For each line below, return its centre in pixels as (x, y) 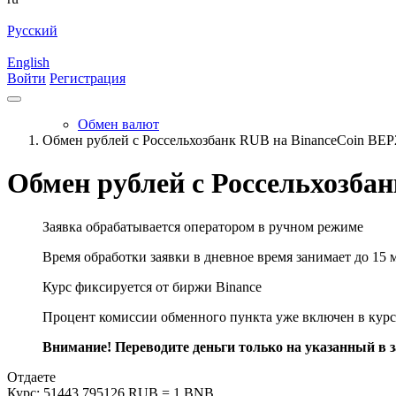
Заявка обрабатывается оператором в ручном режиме (203, 226)
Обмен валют (118, 124)
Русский (32, 30)
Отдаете (31, 377)
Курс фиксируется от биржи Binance (152, 286)
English (28, 62)
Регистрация (88, 78)
